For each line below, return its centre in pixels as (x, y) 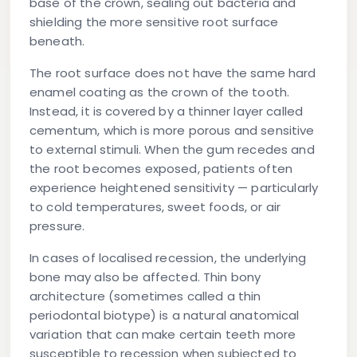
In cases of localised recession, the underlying (168, 258)
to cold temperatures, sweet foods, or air (155, 207)
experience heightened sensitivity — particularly (174, 188)
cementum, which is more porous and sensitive (172, 131)
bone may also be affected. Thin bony (145, 277)
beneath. (57, 41)
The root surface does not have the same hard (173, 73)
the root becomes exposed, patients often (161, 169)
